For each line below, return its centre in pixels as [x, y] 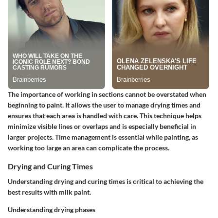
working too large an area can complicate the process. [89, 147]
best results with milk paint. [49, 192]
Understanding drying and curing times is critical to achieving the [106, 181]
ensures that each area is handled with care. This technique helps [105, 115]
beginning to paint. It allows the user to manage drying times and [104, 105]
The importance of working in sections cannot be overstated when [107, 94]
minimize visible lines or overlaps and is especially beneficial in [102, 126]
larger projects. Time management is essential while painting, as [103, 137]
